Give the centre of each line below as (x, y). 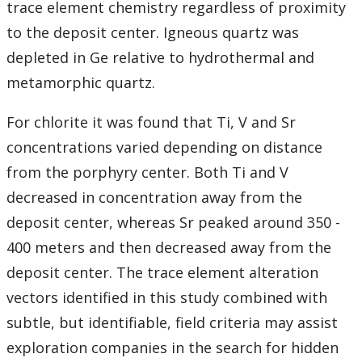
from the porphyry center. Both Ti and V (147, 173)
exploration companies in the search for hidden (173, 348)
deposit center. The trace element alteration (162, 273)
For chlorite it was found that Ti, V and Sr (151, 122)
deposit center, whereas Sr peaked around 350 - (173, 223)
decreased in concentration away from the (154, 198)
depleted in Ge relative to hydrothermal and (160, 58)
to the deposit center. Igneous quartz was (153, 33)
